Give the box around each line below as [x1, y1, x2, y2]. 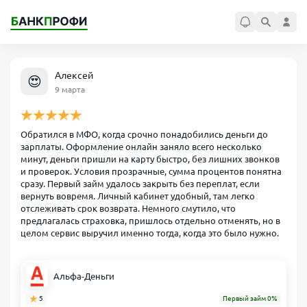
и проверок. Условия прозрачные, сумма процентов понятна [21, 167, 282, 176]
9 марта [55, 84, 85, 94]
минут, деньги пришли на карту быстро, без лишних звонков [21, 154, 280, 164]
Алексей [55, 69, 93, 81]
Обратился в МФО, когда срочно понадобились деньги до [21, 130, 268, 139]
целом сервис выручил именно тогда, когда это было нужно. [21, 228, 279, 238]
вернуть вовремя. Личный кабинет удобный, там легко [21, 191, 255, 201]
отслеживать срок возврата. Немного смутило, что [21, 204, 236, 213]
